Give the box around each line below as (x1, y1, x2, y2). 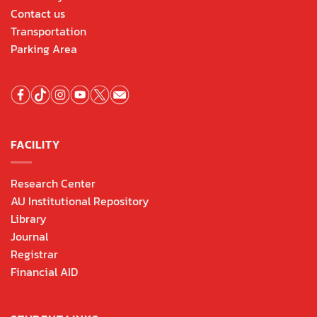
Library (11, 209, 47, 227)
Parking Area (11, 40, 77, 57)
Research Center (11, 174, 96, 192)
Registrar (11, 245, 58, 263)
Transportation (11, 22, 86, 40)
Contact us (11, 4, 65, 22)
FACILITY (11, 136, 60, 154)
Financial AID (11, 263, 78, 280)
